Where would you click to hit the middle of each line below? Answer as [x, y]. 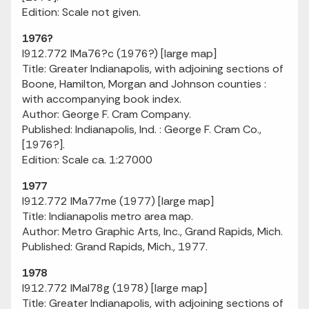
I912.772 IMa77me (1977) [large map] [118, 201]
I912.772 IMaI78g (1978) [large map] [114, 288]
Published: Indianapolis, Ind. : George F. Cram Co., [142, 129]
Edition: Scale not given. [81, 12]
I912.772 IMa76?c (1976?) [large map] [119, 53]
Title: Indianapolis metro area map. [108, 216]
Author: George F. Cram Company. [107, 114]
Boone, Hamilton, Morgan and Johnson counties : [144, 84]
